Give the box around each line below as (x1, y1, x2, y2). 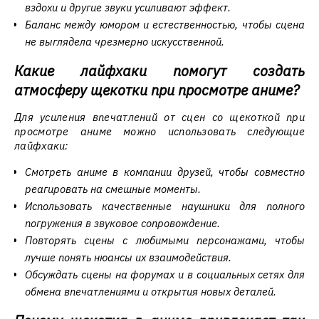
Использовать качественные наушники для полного (25, 199, 305, 213)
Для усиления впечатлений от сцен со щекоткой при (14, 110, 305, 124)
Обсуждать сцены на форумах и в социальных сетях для (25, 268, 305, 281)
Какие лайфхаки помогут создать (14, 61, 305, 80)
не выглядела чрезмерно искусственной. (25, 35, 224, 48)
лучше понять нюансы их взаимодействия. (25, 251, 231, 264)
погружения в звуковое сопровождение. (25, 216, 220, 230)
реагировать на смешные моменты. (25, 182, 201, 196)
